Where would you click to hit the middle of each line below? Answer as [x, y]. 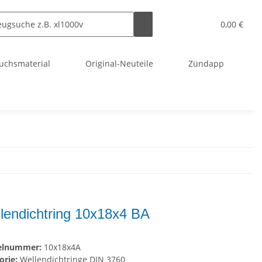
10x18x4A [62, 247]
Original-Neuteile [119, 63]
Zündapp [206, 63]
